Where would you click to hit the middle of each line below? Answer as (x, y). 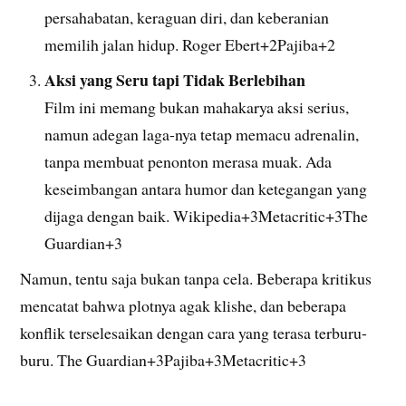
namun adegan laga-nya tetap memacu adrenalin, (202, 134)
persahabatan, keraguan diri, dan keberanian (187, 18)
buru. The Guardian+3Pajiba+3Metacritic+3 (164, 359)
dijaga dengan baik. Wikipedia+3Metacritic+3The (207, 215)
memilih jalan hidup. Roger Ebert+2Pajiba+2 (190, 45)
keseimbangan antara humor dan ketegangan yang (206, 188)
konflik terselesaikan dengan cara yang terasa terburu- (194, 332)
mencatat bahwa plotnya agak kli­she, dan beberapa (184, 305)
